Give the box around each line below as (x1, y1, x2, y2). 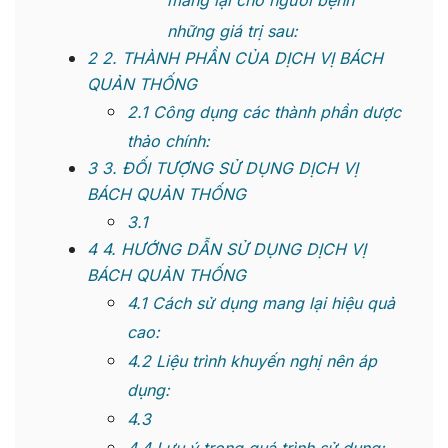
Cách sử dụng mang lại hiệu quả (147, 293, 395, 314)
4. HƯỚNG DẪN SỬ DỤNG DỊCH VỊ (97, 239, 366, 260)
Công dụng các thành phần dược (148, 102, 401, 123)
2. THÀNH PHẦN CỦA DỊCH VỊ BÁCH (97, 48, 383, 69)
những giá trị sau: (167, 21, 298, 42)
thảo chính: (127, 131, 210, 152)
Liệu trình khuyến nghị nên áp (151, 351, 377, 372)
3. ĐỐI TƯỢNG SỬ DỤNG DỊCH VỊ (97, 158, 358, 179)
